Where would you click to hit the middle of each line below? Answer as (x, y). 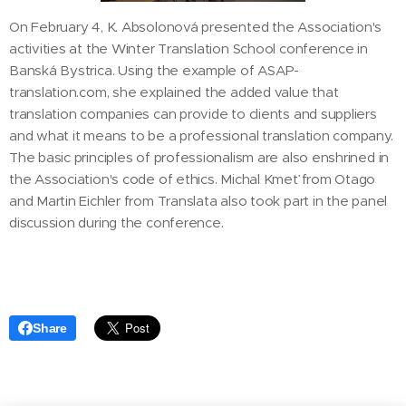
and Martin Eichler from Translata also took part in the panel (198, 200)
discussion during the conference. (116, 222)
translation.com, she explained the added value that (174, 92)
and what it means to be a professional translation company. (201, 135)
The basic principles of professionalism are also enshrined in (199, 157)
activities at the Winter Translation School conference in (189, 48)
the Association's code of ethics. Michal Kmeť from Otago (193, 179)
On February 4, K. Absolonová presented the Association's (196, 26)
